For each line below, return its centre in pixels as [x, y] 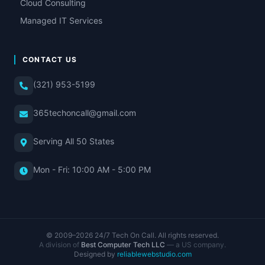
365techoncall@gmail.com [85, 113]
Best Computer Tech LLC [123, 245]
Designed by [94, 254]
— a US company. [195, 245]
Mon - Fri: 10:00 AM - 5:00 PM [92, 169]
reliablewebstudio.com [154, 254]
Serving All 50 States [74, 141]
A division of [60, 245]
